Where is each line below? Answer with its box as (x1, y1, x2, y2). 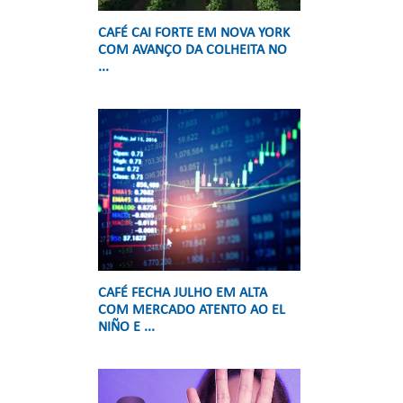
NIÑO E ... (98, 320, 155, 335)
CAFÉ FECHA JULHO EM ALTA (98, 286, 267, 300)
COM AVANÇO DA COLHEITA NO (98, 43, 287, 58)
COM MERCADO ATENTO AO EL (98, 303, 285, 318)
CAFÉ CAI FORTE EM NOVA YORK (98, 26, 290, 40)
